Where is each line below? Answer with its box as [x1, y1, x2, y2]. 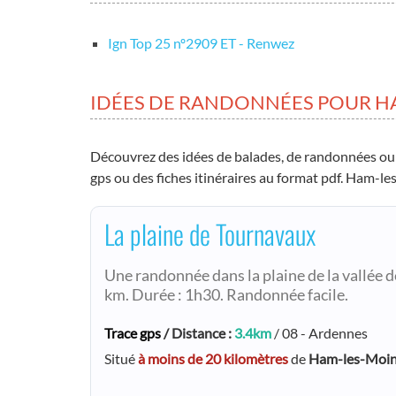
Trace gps [104, 324, 161, 341]
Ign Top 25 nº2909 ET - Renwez [108, 34, 294, 51]
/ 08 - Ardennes [271, 324, 368, 341]
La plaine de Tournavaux [104, 214, 316, 254]
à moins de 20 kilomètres [138, 350, 288, 367]
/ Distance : [161, 324, 234, 341]
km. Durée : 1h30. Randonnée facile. [104, 286, 348, 304]
